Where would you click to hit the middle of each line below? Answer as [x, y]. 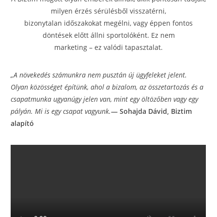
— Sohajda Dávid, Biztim [152, 111]
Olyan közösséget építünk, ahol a [61, 87]
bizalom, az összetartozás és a [158, 87]
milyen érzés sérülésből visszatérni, [108, 11]
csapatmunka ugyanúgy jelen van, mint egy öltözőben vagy [99, 99]
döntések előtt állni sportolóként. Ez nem [108, 35]
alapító [23, 123]
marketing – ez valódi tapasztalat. [108, 47]
